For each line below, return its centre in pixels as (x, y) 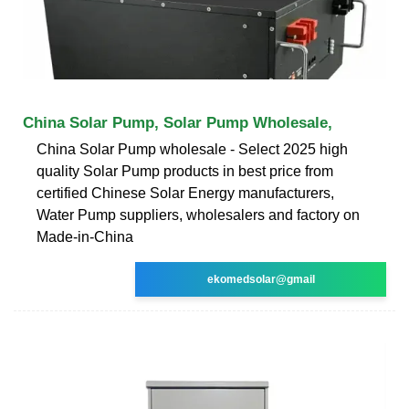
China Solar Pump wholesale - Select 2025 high (192, 149)
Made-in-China (85, 236)
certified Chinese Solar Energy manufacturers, (185, 193)
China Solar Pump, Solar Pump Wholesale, (178, 122)
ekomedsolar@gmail (261, 279)
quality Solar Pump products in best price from (185, 171)
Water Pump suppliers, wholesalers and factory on (198, 215)
